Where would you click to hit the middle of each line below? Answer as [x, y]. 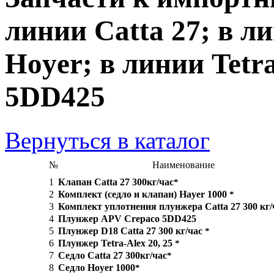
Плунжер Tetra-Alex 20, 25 [117, 243]
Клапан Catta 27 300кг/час [116, 182]
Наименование [183, 165]
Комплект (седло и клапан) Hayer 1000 [144, 194]
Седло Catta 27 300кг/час [113, 255]
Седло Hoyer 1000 [97, 267]
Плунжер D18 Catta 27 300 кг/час [131, 231]
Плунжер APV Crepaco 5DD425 [127, 218]
